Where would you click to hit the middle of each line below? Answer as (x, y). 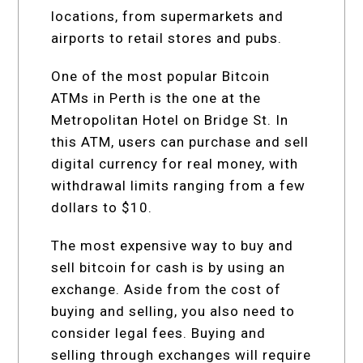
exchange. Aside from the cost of (167, 289)
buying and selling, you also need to (173, 311)
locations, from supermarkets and (168, 16)
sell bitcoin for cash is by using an (169, 267)
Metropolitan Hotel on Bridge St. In (170, 120)
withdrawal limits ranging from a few (179, 185)
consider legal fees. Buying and (159, 333)
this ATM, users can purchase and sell (180, 141)
